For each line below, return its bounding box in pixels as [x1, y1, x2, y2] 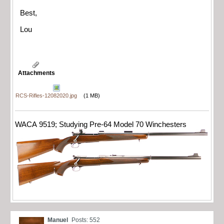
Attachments [18, 69, 55, 77]
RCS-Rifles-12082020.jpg [15, 92, 77, 99]
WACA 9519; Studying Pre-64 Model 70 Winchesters [15, 120, 186, 129]
